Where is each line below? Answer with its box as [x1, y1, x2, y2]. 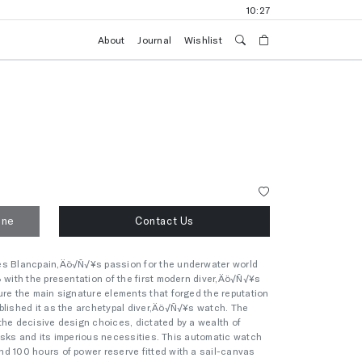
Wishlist [184, 34, 222, 45]
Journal [137, 34, 172, 45]
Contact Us [135, 214, 194, 227]
